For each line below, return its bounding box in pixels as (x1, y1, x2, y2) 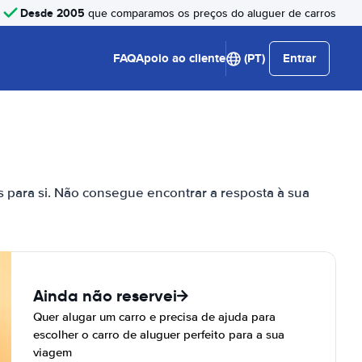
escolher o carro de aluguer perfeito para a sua (32, 327, 284, 342)
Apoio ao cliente (136, 49, 225, 67)
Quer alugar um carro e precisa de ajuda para (32, 309, 276, 324)
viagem (32, 345, 72, 360)
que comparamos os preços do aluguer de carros (85, 6, 336, 20)
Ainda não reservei (32, 285, 177, 306)
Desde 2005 (20, 4, 85, 21)
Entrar (283, 49, 316, 67)
